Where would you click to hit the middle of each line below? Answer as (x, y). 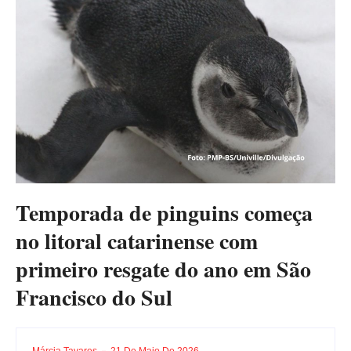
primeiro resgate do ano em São (163, 269)
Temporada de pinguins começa (164, 212)
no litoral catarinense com (137, 241)
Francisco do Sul (94, 297)
